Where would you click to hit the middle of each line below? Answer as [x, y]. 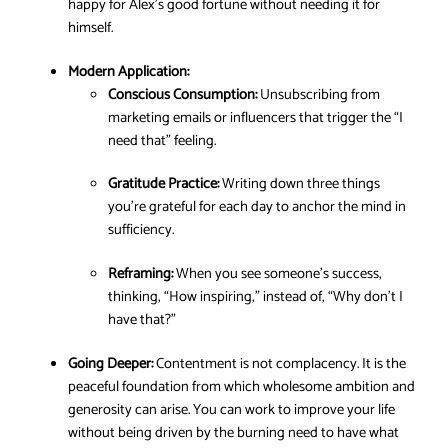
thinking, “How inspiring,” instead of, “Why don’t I [255, 297]
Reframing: [140, 274]
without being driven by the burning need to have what [233, 432]
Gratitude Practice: [163, 184]
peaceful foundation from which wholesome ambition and [241, 386]
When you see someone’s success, [277, 274]
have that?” [142, 320]
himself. [90, 28]
